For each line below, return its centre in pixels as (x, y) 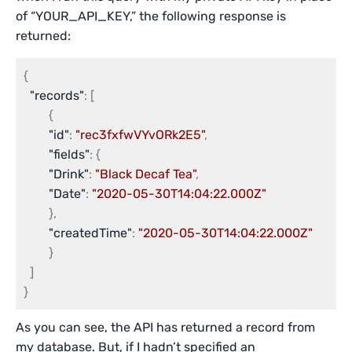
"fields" (69, 154)
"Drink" (69, 174)
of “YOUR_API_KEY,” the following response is (151, 16)
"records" (57, 95)
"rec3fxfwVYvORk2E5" (140, 135)
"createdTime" (90, 233)
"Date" (67, 194)
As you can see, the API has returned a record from (166, 327)
